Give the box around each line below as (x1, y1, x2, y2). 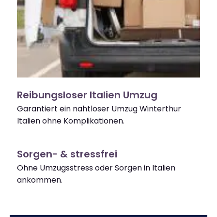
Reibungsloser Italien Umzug (17, 88, 157, 102)
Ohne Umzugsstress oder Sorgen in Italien (17, 162, 175, 174)
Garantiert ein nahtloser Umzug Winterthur (17, 103, 181, 115)
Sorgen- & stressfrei (17, 147, 117, 161)
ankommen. (17, 174, 62, 186)
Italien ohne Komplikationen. (17, 115, 124, 127)
